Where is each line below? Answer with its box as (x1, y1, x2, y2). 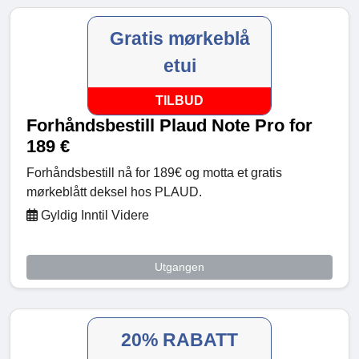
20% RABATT (121, 329, 238, 351)
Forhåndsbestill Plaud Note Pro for (26, 115, 313, 136)
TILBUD (155, 94, 204, 108)
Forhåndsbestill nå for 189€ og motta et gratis (26, 166, 282, 180)
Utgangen (155, 260, 204, 274)
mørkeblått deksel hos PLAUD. (26, 185, 202, 200)
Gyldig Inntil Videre (38, 208, 149, 223)
